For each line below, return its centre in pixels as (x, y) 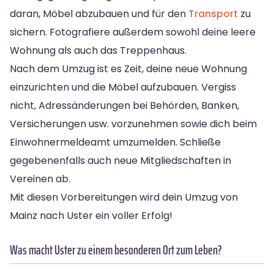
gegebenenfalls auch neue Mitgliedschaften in (120, 160)
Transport (213, 13)
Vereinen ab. (40, 179)
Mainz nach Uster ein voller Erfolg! (91, 215)
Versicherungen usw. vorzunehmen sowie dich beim (133, 124)
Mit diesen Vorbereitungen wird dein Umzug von (124, 197)
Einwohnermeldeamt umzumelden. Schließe (115, 142)
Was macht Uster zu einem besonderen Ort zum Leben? (116, 250)
